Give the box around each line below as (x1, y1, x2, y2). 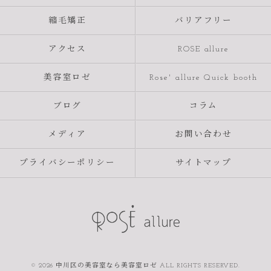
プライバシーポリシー (19, 159, 116, 167)
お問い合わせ (174, 131, 233, 139)
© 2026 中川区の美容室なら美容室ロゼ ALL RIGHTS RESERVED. (30, 262, 241, 269)
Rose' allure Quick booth (149, 74, 258, 82)
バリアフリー (175, 17, 232, 25)
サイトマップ (175, 159, 232, 167)
